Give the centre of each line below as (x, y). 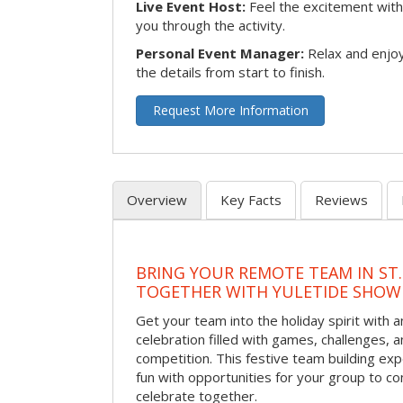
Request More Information (230, 111)
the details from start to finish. (230, 72)
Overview (157, 200)
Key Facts (251, 200)
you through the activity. (210, 26)
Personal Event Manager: (220, 54)
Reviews (341, 200)
